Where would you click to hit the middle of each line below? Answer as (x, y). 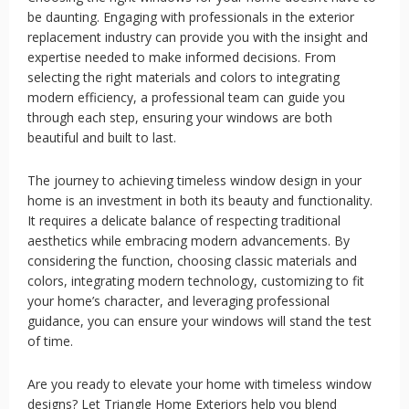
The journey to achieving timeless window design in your (194, 180)
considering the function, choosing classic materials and (192, 261)
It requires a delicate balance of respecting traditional (184, 220)
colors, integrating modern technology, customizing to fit (196, 281)
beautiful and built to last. (102, 137)
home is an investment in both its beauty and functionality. (200, 200)
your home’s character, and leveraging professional (178, 301)
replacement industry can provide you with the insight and (198, 37)
